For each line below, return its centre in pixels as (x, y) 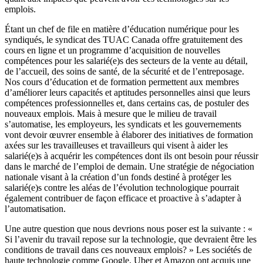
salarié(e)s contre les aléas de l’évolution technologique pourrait (122, 187)
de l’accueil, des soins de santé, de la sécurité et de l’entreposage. (124, 71)
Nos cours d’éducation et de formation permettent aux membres (122, 82)
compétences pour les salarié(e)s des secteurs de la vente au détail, (126, 60)
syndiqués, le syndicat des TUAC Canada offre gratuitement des (124, 39)
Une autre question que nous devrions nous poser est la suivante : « (129, 228)
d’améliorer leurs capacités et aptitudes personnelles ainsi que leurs (127, 92)
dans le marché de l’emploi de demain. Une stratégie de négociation (129, 166)
